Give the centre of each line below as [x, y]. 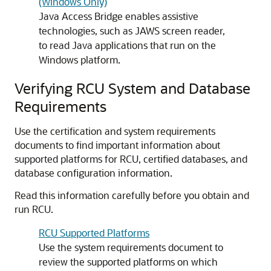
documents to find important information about [117, 145]
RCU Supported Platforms [94, 233]
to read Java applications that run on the [127, 45]
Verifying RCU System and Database [132, 88]
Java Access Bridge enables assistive [119, 16]
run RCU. [34, 209]
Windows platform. [80, 60]
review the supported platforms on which [128, 262]
